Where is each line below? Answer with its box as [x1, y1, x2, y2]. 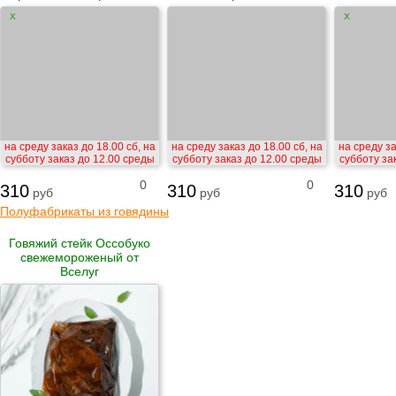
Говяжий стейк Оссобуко [9, 235, 150, 250]
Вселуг [60, 263, 99, 278]
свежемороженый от [20, 249, 139, 264]
